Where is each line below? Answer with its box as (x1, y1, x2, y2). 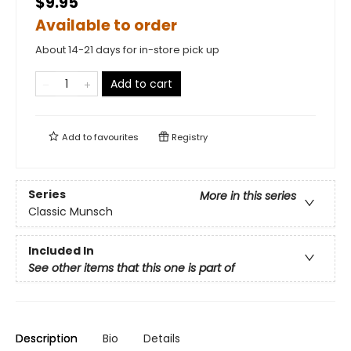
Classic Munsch (28, 204, 113, 220)
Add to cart (110, 76, 172, 92)
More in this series (200, 188, 296, 204)
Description (16, 331, 78, 346)
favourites (94, 131, 139, 143)
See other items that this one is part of (28, 259, 235, 276)
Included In (28, 242, 94, 259)
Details (143, 331, 180, 346)
